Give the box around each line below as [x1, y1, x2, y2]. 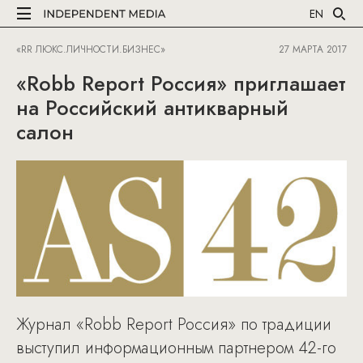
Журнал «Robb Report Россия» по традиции [16, 312, 331, 336]
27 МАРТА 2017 [279, 42, 347, 57]
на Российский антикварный [16, 93, 288, 122]
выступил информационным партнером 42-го [16, 335, 336, 360]
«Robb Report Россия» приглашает [16, 69, 346, 98]
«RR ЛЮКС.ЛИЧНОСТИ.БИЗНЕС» [16, 42, 165, 57]
